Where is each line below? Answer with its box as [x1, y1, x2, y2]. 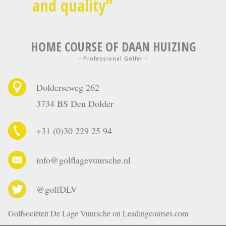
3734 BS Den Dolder [36, 97, 114, 109]
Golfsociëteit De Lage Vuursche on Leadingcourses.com [8, 207, 188, 218]
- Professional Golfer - [79, 54, 147, 62]
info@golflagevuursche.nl [36, 153, 131, 166]
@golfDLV [36, 183, 77, 195]
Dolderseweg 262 [36, 81, 99, 93]
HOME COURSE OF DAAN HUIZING [30, 37, 196, 55]
